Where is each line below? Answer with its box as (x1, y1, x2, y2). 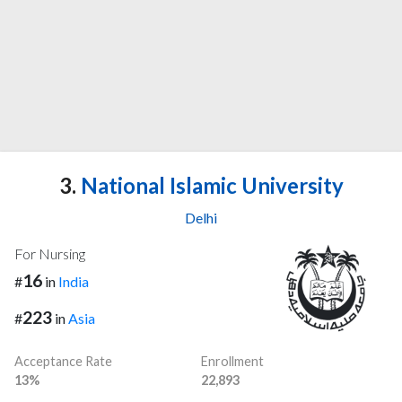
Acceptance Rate (14, 354, 112, 370)
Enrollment (201, 354, 264, 370)
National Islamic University (75, 172, 344, 199)
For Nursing (14, 245, 85, 263)
